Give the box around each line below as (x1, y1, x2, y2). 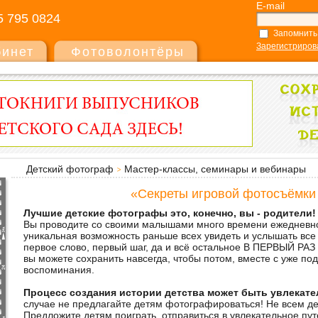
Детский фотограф (26, 163, 114, 175)
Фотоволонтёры (71, 45, 185, 59)
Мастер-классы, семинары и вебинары (124, 163, 306, 175)
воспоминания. (23, 264, 94, 275)
